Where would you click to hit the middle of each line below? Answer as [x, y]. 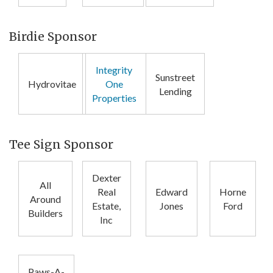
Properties [114, 98]
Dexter [106, 178]
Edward [172, 192]
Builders [45, 213]
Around [45, 199]
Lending [175, 91]
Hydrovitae [52, 84]
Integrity [114, 70]
